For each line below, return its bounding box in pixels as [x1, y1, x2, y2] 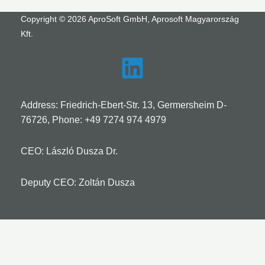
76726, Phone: [21, 115, 85, 125]
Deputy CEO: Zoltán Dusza [21, 177, 135, 188]
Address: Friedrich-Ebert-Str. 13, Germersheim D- [21, 100, 227, 111]
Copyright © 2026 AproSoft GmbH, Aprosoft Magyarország [21, 14, 239, 24]
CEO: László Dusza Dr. [21, 146, 118, 157]
